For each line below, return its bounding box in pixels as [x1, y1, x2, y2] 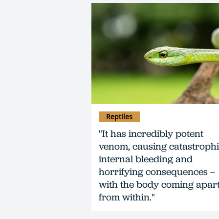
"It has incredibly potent [99, 127, 203, 140]
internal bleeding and [99, 152, 193, 165]
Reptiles [106, 111, 132, 121]
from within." [99, 190, 155, 203]
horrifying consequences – [99, 165, 215, 178]
